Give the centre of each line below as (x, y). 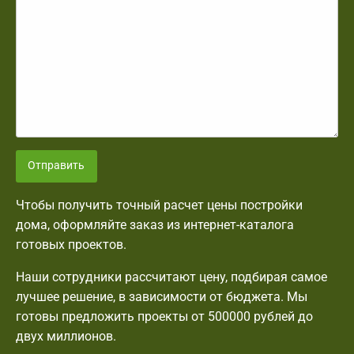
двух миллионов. (66, 336)
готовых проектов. (71, 244)
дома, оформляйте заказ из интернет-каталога (155, 224)
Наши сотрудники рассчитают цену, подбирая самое (171, 277)
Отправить (56, 166)
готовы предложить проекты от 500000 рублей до (164, 316)
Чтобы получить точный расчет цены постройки (159, 205)
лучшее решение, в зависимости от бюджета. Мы (162, 296)
